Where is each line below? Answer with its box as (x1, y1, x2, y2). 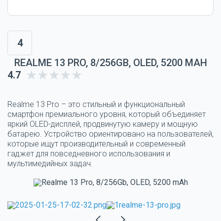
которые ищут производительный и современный (7, 139, 185, 148)
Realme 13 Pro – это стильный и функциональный (7, 99, 185, 109)
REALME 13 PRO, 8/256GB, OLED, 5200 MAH (14, 56, 207, 69)
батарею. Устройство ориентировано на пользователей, (7, 129, 214, 139)
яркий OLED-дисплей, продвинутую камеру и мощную (7, 119, 198, 129)
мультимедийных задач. (7, 158, 93, 168)
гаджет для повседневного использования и (7, 148, 170, 158)
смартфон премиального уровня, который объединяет (7, 109, 206, 119)
